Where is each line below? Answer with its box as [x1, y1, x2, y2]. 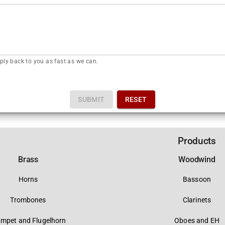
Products [178, 135, 216, 147]
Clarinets [182, 196, 211, 204]
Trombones [10, 196, 46, 204]
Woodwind [178, 155, 215, 164]
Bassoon [183, 175, 211, 184]
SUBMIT [78, 95, 105, 103]
